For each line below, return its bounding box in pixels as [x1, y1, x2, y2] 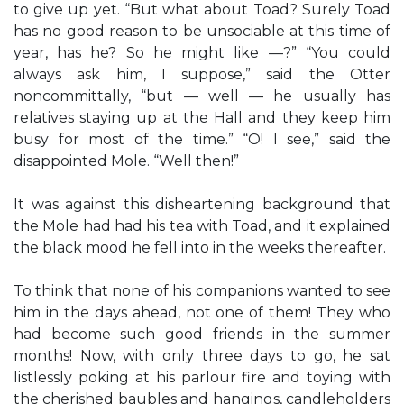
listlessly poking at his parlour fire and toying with [14, 369, 390, 386]
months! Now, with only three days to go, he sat [14, 347, 390, 364]
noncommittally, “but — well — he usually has [14, 87, 390, 105]
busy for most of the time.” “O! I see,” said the [14, 131, 390, 148]
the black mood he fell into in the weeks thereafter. [14, 239, 386, 256]
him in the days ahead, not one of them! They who [14, 304, 390, 321]
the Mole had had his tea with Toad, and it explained [14, 217, 390, 234]
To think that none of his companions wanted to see [14, 282, 390, 299]
